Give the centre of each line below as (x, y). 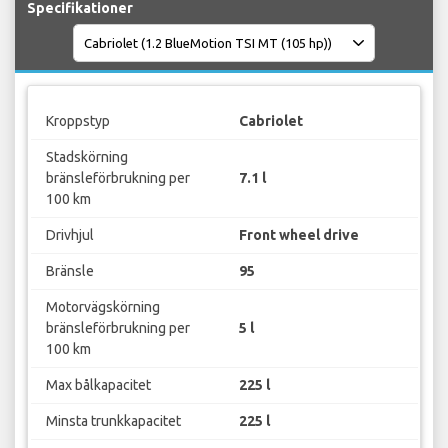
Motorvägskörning (102, 306)
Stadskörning (86, 156)
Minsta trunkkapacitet (113, 420)
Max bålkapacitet (98, 384)
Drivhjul (69, 234)
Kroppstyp (77, 120)
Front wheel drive (299, 234)
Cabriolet (271, 120)
